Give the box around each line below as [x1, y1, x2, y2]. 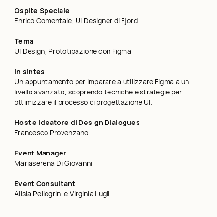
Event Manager [15, 148, 67, 157]
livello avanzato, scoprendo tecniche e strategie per [15, 87, 182, 96]
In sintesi [15, 66, 47, 76]
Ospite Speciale [15, 5, 70, 15]
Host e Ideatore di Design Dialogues [15, 117, 140, 127]
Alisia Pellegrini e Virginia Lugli [15, 188, 110, 198]
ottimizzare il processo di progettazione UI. [15, 97, 153, 107]
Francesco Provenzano [15, 127, 89, 137]
